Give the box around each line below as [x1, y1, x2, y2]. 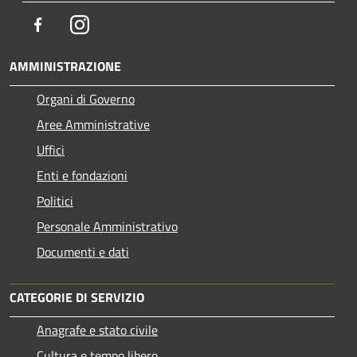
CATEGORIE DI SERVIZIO [10, 287, 144, 307]
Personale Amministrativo [37, 216, 178, 236]
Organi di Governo [37, 88, 135, 108]
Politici [37, 190, 73, 210]
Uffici [37, 139, 65, 159]
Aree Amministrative [37, 114, 150, 134]
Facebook [47, 14, 96, 33]
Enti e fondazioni [37, 165, 127, 185]
